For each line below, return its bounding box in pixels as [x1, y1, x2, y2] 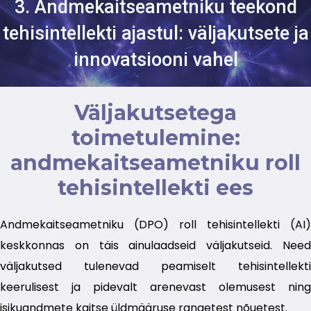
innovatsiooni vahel [73, 49, 238, 72]
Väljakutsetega [74, 100, 237, 126]
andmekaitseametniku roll [10, 150, 301, 176]
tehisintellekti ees [58, 175, 253, 201]
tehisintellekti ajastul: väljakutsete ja [2, 22, 309, 45]
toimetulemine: [71, 125, 240, 151]
